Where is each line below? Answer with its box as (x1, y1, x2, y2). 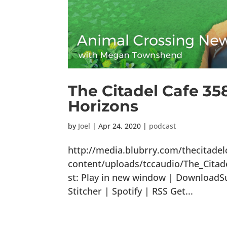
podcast (149, 121, 176, 131)
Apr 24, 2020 (98, 121, 141, 131)
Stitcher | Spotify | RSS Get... (68, 185, 194, 198)
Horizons (68, 97, 139, 116)
